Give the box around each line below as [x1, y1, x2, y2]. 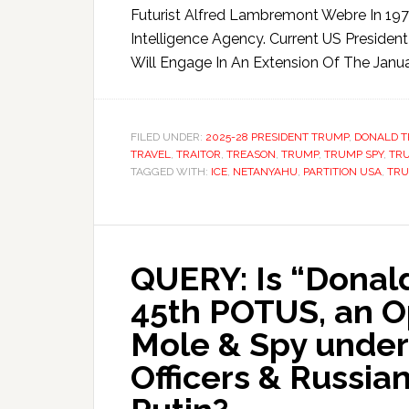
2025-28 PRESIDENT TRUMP [205, 131, 349, 143]
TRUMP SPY [324, 148, 383, 161]
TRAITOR [176, 148, 221, 161]
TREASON [226, 148, 276, 161]
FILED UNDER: [131, 131, 205, 143]
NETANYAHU [233, 165, 298, 178]
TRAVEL [131, 148, 171, 161]
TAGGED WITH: [131, 165, 211, 178]
